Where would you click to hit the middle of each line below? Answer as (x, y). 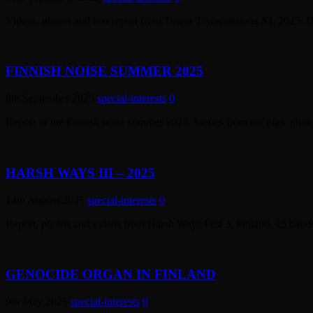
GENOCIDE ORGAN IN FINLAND (111, 275)
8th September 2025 (50, 99)
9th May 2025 (37, 302)
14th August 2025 (45, 200)
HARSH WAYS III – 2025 (80, 173)
